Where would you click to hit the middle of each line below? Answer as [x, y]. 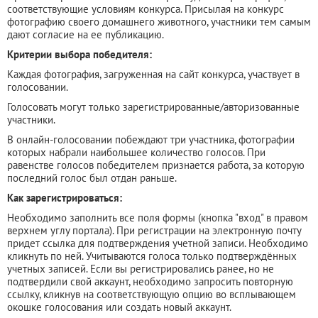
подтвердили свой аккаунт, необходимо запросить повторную [150, 281]
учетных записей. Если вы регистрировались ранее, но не [141, 268]
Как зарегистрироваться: [65, 197]
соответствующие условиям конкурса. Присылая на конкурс [146, 9]
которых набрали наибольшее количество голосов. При [136, 152]
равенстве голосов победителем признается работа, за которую [156, 165]
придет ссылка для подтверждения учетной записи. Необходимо [158, 243]
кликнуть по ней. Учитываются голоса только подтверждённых [152, 256]
